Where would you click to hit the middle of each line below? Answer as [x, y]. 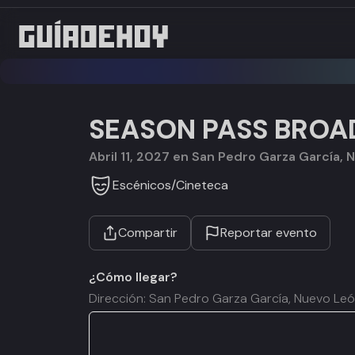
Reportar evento [269, 233]
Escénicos [142, 185]
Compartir [148, 233]
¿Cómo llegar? [133, 277]
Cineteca [202, 185]
